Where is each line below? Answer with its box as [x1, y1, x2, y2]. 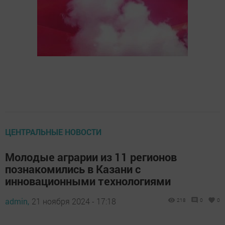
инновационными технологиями [5, 173, 171, 188]
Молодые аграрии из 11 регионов [5, 149, 177, 164]
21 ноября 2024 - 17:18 [32, 195, 116, 206]
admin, [5, 195, 29, 206]
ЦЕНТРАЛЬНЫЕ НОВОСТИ [5, 126, 101, 137]
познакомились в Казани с [5, 161, 141, 176]
